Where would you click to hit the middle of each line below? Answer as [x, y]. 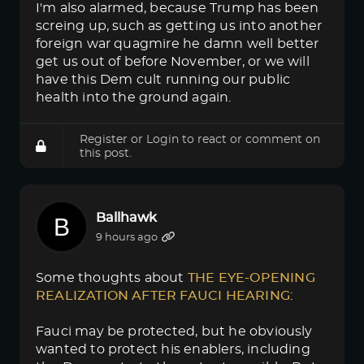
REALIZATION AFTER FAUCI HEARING [163, 296]
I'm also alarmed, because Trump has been [178, 8]
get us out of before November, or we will [173, 62]
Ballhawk [126, 217]
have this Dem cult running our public [163, 80]
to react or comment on [249, 139]
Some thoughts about [112, 278]
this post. [106, 153]
